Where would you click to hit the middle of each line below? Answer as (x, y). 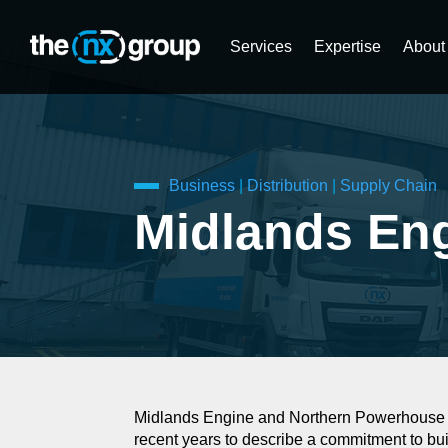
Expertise (347, 46)
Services (261, 46)
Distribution (288, 185)
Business (202, 185)
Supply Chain (389, 185)
